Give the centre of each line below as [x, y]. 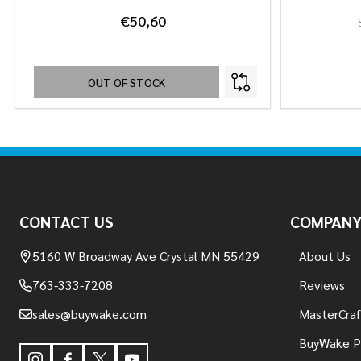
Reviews [322, 285]
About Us [324, 256]
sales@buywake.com [89, 314]
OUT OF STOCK [127, 82]
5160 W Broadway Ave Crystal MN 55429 [146, 256]
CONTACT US [66, 222]
